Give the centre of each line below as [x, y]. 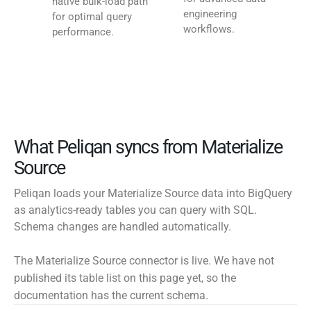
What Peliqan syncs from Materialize [148, 148]
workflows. [209, 30]
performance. [83, 32]
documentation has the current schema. [111, 296]
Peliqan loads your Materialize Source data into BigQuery [153, 194]
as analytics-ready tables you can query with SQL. [135, 210]
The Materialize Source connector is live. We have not [144, 261]
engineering [210, 14]
